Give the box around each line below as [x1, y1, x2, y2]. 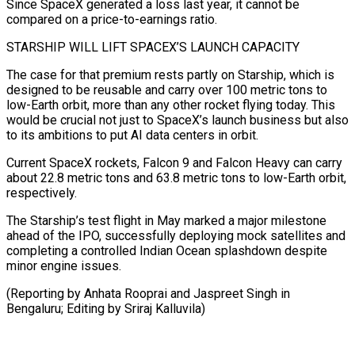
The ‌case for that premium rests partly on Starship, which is [6, 67, 334, 82]
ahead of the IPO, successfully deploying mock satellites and [6, 227, 345, 243]
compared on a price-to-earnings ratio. [6, 11, 217, 27]
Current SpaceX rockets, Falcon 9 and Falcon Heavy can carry [6, 155, 342, 170]
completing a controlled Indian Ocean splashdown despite [6, 242, 327, 258]
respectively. [6, 185, 77, 200]
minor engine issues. [6, 258, 121, 273]
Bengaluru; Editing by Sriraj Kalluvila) [6, 300, 205, 316]
